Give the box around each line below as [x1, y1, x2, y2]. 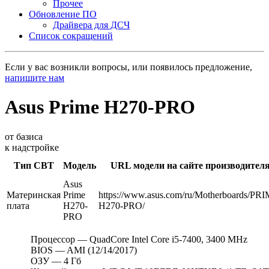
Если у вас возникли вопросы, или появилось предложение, [5, 62, 252, 72]
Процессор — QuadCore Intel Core [31, 234, 172, 244]
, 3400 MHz [201, 234, 247, 244]
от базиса [5, 131, 43, 142]
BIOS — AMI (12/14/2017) [31, 244, 137, 255]
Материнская [7, 189, 61, 200]
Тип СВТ [13, 160, 54, 171]
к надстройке [5, 142, 59, 153]
